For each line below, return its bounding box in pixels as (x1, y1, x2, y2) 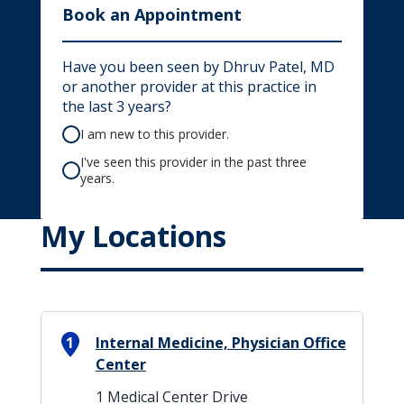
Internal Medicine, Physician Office (95, 333, 346, 353)
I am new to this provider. (79, 125, 229, 142)
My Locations (40, 216, 226, 255)
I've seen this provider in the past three (79, 153, 307, 170)
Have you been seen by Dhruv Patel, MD (61, 57, 335, 77)
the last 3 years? (61, 96, 171, 116)
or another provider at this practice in (61, 77, 317, 96)
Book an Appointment (61, 4, 242, 25)
